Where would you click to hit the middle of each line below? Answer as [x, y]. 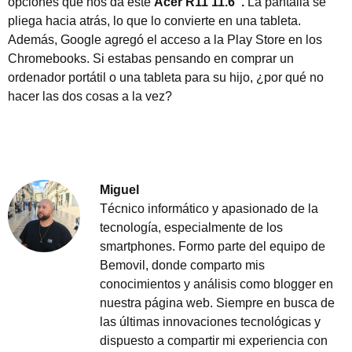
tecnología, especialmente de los [191, 228]
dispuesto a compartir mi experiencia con [214, 341]
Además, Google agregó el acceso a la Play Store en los [165, 40]
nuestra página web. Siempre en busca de [217, 303]
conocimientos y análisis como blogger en [216, 284]
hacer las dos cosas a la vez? [90, 97]
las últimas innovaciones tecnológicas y [210, 322]
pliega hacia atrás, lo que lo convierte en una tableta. [154, 21]
